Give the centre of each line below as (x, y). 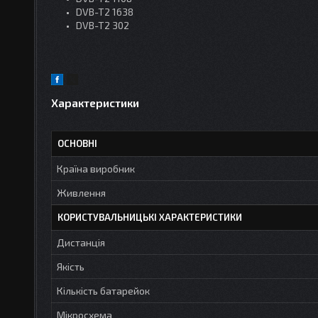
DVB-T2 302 (103, 25)
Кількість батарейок (103, 290)
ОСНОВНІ (77, 143)
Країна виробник (96, 168)
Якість (71, 266)
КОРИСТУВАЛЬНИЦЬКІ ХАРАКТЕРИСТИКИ (150, 217)
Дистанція (81, 242)
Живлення (81, 192)
